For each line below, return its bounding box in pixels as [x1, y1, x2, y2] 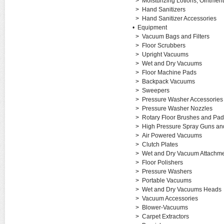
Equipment [137, 24, 167, 31]
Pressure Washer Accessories [141, 96, 223, 103]
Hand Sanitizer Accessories [141, 15, 216, 22]
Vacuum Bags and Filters [141, 33, 209, 40]
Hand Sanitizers [141, 6, 185, 13]
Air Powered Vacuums [141, 132, 202, 139]
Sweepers [141, 87, 169, 94]
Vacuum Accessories [141, 195, 198, 202]
